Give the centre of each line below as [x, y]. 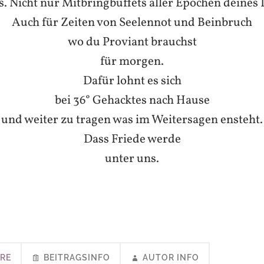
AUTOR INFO [171, 258]
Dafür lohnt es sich [132, 81]
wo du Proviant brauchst [132, 42]
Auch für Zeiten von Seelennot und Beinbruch [132, 22]
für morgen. [132, 61]
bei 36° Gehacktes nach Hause [132, 100]
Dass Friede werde [132, 139]
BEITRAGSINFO [77, 258]
